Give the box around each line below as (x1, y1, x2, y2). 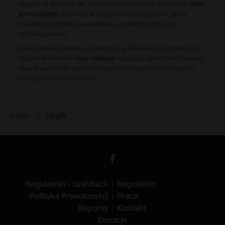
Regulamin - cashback (25, 178, 108, 190)
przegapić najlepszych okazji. (18, 74, 97, 83)
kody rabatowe (75, 54, 116, 63)
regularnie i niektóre (18, 54, 75, 63)
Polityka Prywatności (29, 190, 108, 202)
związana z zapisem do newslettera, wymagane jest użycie (18, 20, 178, 29)
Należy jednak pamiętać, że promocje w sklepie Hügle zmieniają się (18, 44, 202, 53)
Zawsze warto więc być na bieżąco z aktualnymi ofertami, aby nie (18, 64, 195, 73)
